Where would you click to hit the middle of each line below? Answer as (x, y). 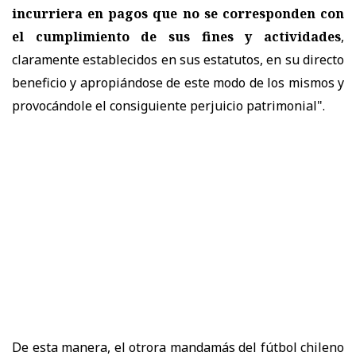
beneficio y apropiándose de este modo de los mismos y (178, 82)
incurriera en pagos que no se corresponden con (178, 13)
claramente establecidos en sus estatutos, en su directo (178, 59)
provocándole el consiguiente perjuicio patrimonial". (168, 105)
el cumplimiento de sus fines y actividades (176, 36)
